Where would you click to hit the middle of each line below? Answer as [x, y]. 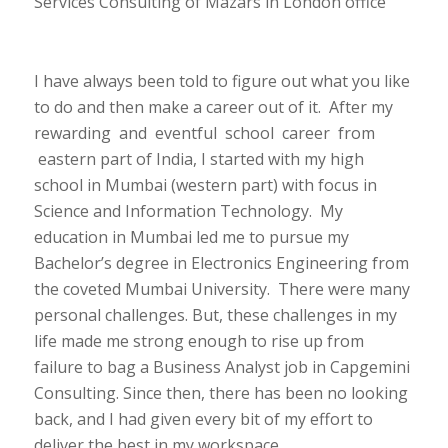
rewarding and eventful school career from [204, 133]
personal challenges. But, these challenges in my [215, 315]
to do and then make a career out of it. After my [213, 107]
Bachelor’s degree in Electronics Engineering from [221, 263]
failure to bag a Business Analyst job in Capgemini [221, 367]
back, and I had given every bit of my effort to [203, 419]
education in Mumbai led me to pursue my [191, 237]
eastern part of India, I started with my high [198, 159]
